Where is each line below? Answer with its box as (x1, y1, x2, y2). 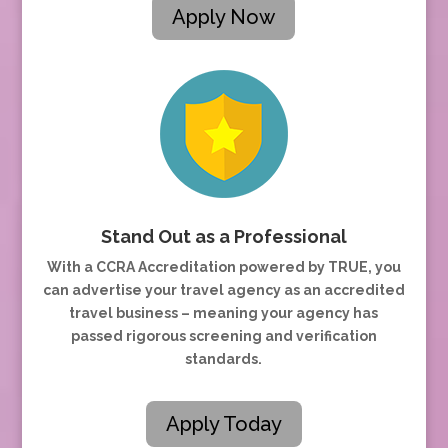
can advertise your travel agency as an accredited (42, 281, 405, 298)
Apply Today (165, 411, 282, 436)
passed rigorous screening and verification (70, 327, 377, 344)
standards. (185, 350, 263, 367)
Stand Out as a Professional (100, 225, 347, 247)
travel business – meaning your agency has (69, 304, 379, 321)
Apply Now (172, 4, 276, 29)
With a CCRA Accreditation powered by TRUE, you (46, 258, 401, 275)
